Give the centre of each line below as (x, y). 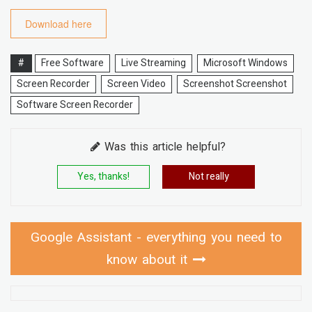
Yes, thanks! (103, 177)
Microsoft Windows (245, 63)
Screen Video (136, 84)
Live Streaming (154, 63)
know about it (147, 260)
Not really (209, 177)
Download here (58, 24)
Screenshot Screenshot (235, 84)
